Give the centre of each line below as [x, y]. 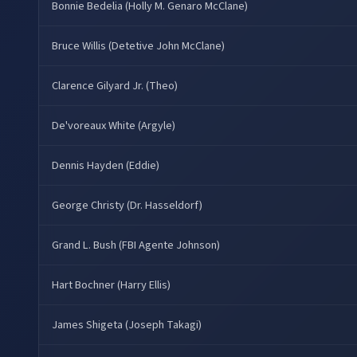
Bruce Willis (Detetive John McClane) [138, 45]
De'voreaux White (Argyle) [114, 125]
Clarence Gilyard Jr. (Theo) [115, 85]
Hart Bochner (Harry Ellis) [111, 284]
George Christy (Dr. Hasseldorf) [127, 205]
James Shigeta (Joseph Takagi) [127, 324]
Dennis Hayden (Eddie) [106, 165]
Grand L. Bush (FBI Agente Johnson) [136, 245]
